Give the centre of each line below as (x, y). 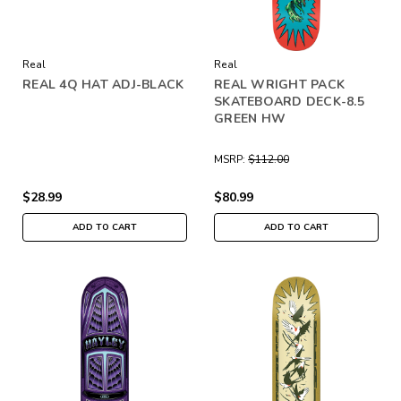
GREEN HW (250, 118)
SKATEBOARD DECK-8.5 (289, 101)
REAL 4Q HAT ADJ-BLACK (103, 84)
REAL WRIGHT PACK (279, 84)
